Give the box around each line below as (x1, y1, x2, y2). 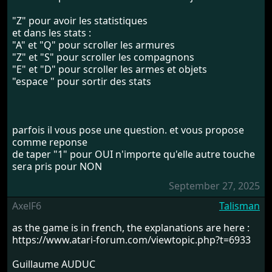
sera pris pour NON (12, 159, 102, 173)
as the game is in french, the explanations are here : (12, 220, 250, 234)
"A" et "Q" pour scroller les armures (12, 38, 175, 52)
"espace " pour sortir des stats (12, 74, 151, 88)
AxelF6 (12, 199, 41, 212)
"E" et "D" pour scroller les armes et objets (12, 62, 207, 76)
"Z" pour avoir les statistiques (12, 13, 148, 27)
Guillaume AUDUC (12, 257, 95, 271)
